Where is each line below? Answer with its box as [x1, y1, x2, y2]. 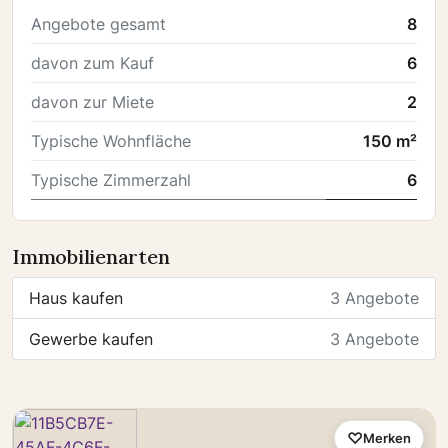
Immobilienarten [12, 244, 170, 269]
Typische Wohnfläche [31, 131, 191, 151]
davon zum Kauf [31, 53, 154, 73]
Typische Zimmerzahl [31, 170, 191, 190]
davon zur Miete [31, 92, 154, 112]
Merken [363, 429, 411, 446]
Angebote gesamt [31, 14, 166, 34]
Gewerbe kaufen [29, 329, 153, 349]
